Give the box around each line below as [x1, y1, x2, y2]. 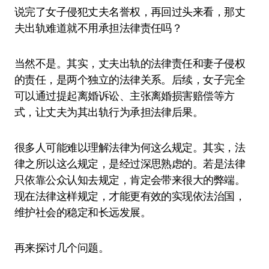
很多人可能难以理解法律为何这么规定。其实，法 [14, 141, 246, 154]
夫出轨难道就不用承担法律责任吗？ [14, 21, 183, 35]
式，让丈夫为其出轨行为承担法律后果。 [14, 105, 204, 119]
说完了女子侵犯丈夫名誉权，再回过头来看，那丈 [14, 5, 246, 19]
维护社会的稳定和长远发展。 [14, 205, 151, 219]
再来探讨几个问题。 [14, 241, 109, 255]
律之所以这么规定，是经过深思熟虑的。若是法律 [14, 157, 246, 171]
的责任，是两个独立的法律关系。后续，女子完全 [14, 73, 246, 86]
